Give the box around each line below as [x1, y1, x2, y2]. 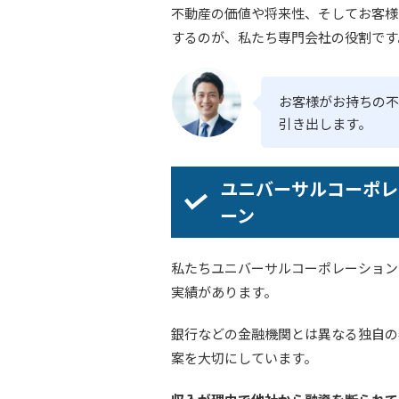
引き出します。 [279, 114, 371, 134]
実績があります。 [171, 282, 277, 302]
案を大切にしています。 [171, 348, 317, 368]
